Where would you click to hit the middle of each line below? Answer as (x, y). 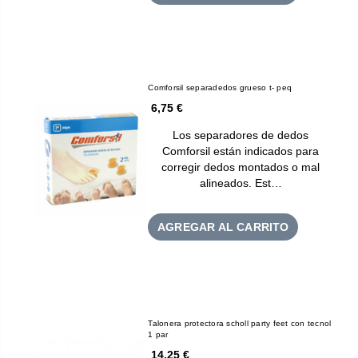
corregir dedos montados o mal (241, 167)
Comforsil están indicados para (241, 151)
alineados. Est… (241, 183)
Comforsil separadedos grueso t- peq (220, 87)
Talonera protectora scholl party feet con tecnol (240, 323)
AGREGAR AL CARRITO (223, 227)
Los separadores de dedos (241, 135)
